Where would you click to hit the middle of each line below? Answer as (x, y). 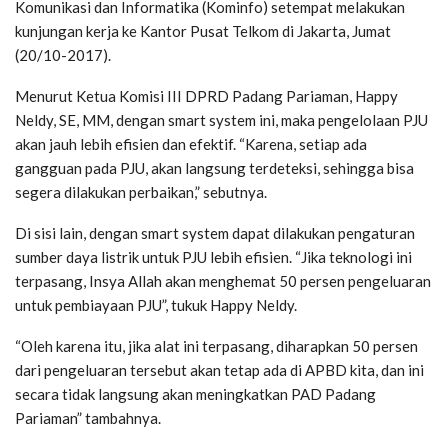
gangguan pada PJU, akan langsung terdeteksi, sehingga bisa (214, 168)
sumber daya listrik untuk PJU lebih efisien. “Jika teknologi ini (213, 257)
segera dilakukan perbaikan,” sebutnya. (141, 192)
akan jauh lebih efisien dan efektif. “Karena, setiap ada (191, 144)
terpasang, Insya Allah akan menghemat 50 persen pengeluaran (223, 281)
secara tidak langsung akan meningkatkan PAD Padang (195, 394)
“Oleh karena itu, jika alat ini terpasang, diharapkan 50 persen (216, 346)
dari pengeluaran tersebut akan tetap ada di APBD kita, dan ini (219, 370)
